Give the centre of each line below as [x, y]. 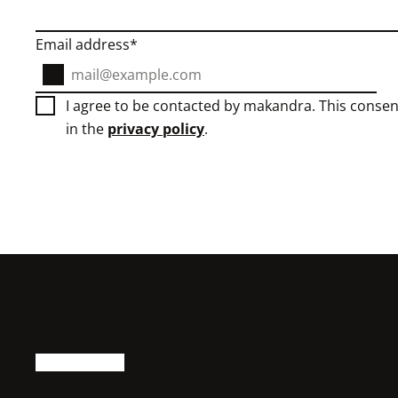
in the [87, 129]
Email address [83, 45]
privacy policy [156, 129]
